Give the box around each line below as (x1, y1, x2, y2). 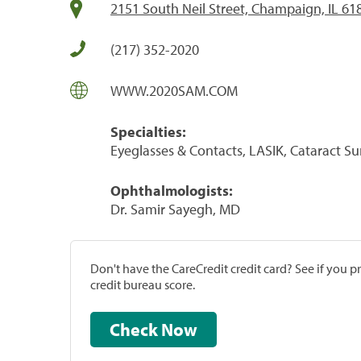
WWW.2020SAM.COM (110, 81, 238, 100)
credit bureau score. (90, 276, 195, 293)
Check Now (161, 317, 197, 341)
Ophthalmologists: (110, 180, 233, 200)
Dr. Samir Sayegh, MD (110, 199, 240, 218)
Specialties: (110, 122, 186, 141)
